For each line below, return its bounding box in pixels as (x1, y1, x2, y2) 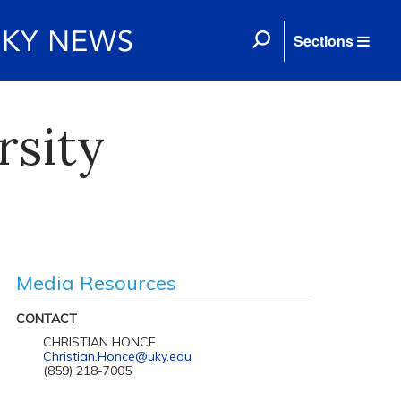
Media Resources (15, 270, 176, 295)
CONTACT (15, 311, 77, 327)
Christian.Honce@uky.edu (42, 348, 192, 364)
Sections (294, 30, 354, 51)
